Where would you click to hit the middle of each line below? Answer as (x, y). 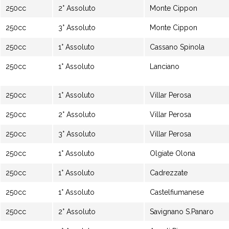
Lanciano (165, 66)
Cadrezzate (170, 173)
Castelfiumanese (177, 192)
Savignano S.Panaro (182, 212)
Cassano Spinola (177, 47)
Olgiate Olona (173, 153)
